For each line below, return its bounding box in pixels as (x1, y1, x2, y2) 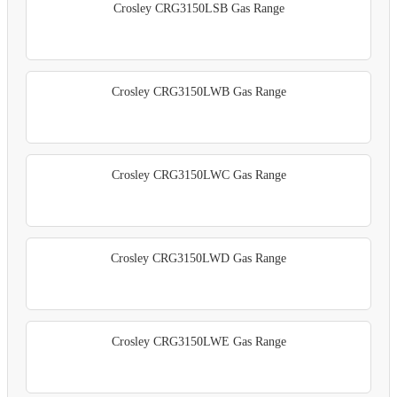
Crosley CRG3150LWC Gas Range (111, 168, 286, 183)
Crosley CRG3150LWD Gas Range (111, 252, 286, 266)
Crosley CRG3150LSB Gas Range (113, 2, 284, 16)
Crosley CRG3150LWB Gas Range (111, 85, 286, 99)
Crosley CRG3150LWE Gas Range (111, 335, 286, 349)
